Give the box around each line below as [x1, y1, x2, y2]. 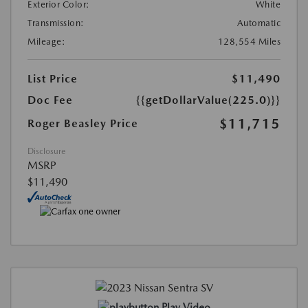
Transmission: [27, 17, 85, 28]
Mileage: [27, 36, 65, 47]
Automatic [236, 17, 280, 28]
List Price [27, 71, 78, 85]
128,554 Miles [217, 36, 280, 47]
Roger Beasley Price [27, 116, 138, 130]
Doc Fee [27, 93, 73, 107]
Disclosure [27, 146, 65, 156]
